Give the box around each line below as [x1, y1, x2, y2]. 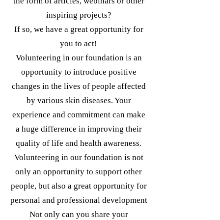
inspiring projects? [46, 10, 111, 20]
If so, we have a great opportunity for [14, 25, 143, 34]
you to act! [60, 39, 97, 48]
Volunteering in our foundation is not [14, 153, 143, 162]
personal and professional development [10, 195, 147, 205]
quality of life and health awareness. [16, 138, 141, 148]
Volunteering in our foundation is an [15, 53, 142, 62]
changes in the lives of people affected [11, 82, 146, 91]
